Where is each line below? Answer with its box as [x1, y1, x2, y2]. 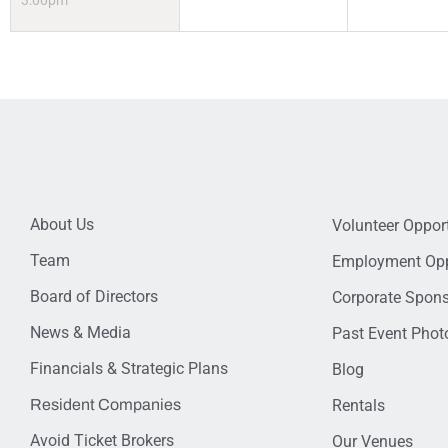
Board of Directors [30, 287, 158, 307]
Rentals [331, 396, 385, 416]
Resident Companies [30, 396, 181, 414]
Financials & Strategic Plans [30, 359, 228, 379]
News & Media [30, 323, 131, 343]
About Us [30, 215, 94, 235]
